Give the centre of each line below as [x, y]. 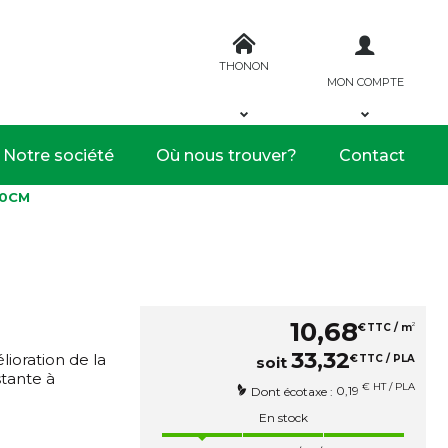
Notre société [58, 155]
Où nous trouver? [226, 155]
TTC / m [389, 328]
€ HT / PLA [387, 386]
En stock [283, 417]
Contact [372, 155]
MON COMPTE [365, 81]
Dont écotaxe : [293, 391]
